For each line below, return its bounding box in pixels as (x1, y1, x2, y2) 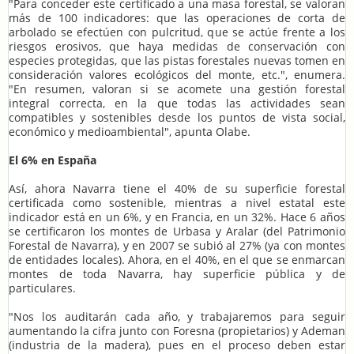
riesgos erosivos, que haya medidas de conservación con (9, 39, 345, 55)
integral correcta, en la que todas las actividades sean (9, 96, 345, 111)
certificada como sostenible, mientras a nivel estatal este (9, 195, 345, 211)
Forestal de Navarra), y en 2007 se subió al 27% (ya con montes (9, 238, 345, 254)
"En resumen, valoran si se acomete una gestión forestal (9, 81, 345, 97)
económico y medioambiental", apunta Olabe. (9, 124, 250, 140)
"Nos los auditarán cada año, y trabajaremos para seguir (9, 309, 345, 325)
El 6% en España (9, 153, 96, 168)
